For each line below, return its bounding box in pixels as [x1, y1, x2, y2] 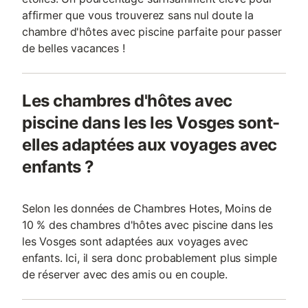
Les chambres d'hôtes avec [22, 91, 232, 111]
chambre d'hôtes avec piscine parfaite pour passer [22, 25, 282, 38]
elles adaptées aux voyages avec [22, 135, 277, 155]
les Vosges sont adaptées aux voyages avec [22, 234, 248, 248]
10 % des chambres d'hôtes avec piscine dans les [22, 218, 273, 232]
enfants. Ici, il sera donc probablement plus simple [22, 251, 278, 265]
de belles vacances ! [22, 41, 125, 55]
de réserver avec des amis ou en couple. [22, 267, 228, 281]
